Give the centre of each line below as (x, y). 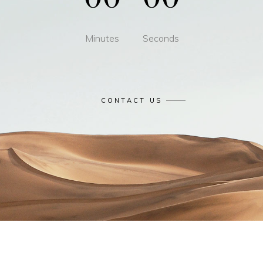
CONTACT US (131, 100)
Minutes (102, 38)
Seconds (161, 38)
